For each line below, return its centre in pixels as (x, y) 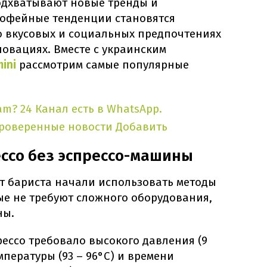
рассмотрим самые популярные (103, 65)
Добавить (142, 127)
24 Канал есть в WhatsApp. (91, 109)
